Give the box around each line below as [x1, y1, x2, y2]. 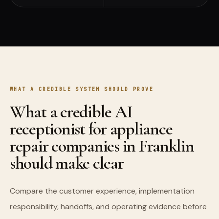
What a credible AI [10, 101, 132, 122]
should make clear [10, 153, 124, 174]
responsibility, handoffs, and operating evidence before [10, 201, 207, 212]
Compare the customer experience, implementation [10, 186, 195, 196]
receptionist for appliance [10, 118, 173, 139]
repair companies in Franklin [10, 135, 194, 156]
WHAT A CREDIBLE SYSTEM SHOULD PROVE [10, 86, 154, 92]
